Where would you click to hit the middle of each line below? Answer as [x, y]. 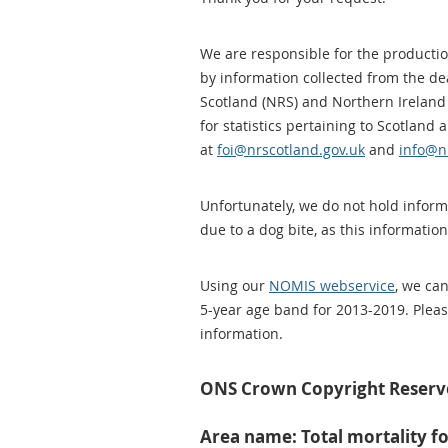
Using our [234, 285]
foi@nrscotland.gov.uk [291, 149]
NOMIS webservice [332, 285]
